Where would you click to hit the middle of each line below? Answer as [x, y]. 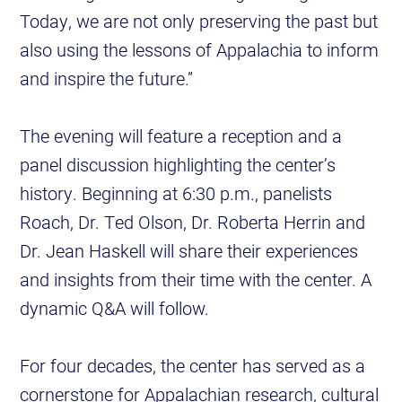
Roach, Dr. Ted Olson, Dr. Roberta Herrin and [193, 222]
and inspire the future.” [107, 79]
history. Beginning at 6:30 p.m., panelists [176, 193]
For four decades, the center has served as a [193, 366]
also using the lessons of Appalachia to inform [200, 50]
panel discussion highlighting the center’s [178, 165]
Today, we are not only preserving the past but [199, 21]
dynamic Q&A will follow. [119, 308]
